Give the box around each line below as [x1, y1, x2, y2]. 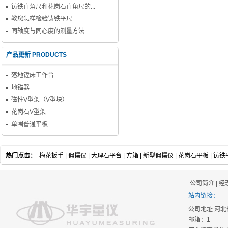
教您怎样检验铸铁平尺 [11, 15, 72, 22]
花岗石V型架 [11, 108, 46, 116]
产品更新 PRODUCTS [6, 51, 67, 59]
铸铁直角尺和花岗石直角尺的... [11, 3, 95, 10]
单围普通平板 [11, 121, 48, 128]
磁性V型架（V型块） [11, 96, 68, 103]
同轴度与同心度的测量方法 [11, 27, 84, 35]
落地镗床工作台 [11, 72, 54, 79]
